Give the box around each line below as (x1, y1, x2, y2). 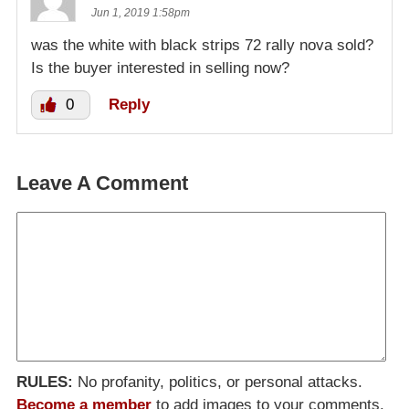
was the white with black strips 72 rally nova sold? (31, 36, 373, 54)
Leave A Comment (16, 171, 188, 194)
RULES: (16, 372, 73, 391)
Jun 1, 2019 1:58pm (91, 5, 190, 19)
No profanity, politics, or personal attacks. (73, 372, 362, 391)
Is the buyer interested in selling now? (31, 58, 289, 77)
